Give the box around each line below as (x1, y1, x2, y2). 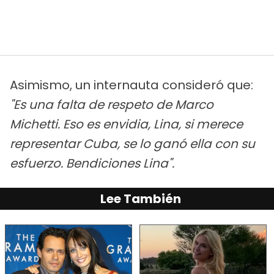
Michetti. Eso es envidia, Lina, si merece (10, 116, 243, 133)
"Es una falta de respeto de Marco (10, 96, 213, 114)
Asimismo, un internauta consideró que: (10, 76, 253, 94)
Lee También (100, 190, 181, 208)
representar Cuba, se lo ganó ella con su (10, 135, 255, 153)
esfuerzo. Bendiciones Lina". (10, 155, 174, 172)
